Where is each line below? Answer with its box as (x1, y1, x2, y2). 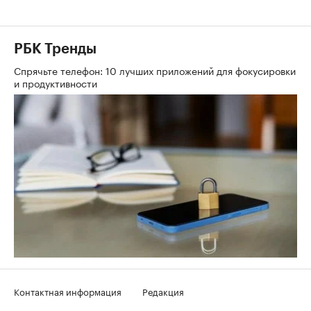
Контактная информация (14, 284, 121, 299)
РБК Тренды (14, 42, 96, 57)
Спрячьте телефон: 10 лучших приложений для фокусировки (14, 62, 296, 78)
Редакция (142, 284, 184, 299)
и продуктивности (14, 75, 100, 91)
